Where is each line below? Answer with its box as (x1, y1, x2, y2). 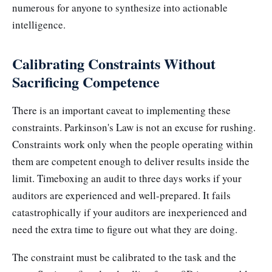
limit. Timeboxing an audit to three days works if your (12, 171, 242, 185)
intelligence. (12, 18, 66, 32)
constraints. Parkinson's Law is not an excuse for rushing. (12, 120, 256, 134)
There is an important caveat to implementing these (12, 103, 231, 117)
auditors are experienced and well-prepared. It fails (12, 188, 231, 202)
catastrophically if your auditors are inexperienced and (12, 205, 247, 219)
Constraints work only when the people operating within (12, 137, 253, 151)
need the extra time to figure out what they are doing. (12, 222, 237, 236)
